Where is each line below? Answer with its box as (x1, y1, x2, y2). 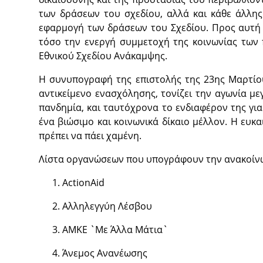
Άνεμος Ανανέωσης (62, 247, 147, 259)
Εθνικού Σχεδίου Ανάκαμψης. (38, 49, 167, 62)
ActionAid (62, 176, 104, 189)
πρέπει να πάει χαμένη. (38, 129, 141, 142)
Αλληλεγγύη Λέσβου (62, 200, 152, 213)
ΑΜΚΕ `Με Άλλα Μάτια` (62, 223, 168, 236)
